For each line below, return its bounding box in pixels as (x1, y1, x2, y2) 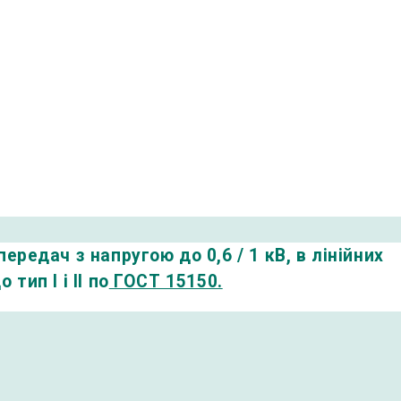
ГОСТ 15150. (108, 270, 223, 292)
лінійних (311, 244, 384, 266)
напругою (90, 244, 175, 266)
